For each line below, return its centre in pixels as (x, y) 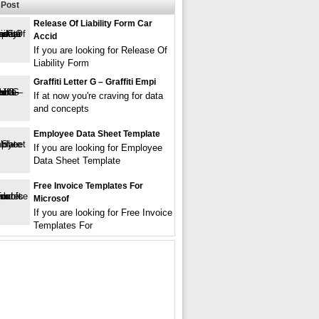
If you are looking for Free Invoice (103, 212)
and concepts (61, 108)
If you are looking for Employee (98, 147)
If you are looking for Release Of (100, 50)
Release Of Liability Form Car (93, 23)
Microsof (51, 198)
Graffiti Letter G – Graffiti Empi (95, 82)
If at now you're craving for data (98, 95)
